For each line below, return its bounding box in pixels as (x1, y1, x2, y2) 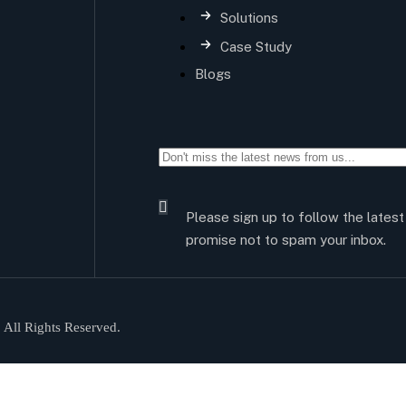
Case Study (219, 38, 292, 54)
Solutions (219, 9, 278, 25)
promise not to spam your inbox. (185, 231, 386, 247)
